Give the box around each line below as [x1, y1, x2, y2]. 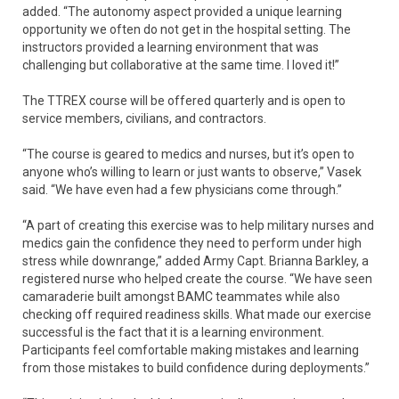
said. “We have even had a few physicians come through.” [22, 183, 342, 198]
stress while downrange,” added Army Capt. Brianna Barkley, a [22, 254, 369, 269]
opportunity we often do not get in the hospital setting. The [22, 22, 351, 37]
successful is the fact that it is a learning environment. [22, 325, 324, 340]
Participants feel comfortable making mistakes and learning [22, 343, 359, 358]
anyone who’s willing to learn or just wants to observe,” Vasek [22, 165, 362, 180]
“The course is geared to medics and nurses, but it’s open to [22, 147, 354, 162]
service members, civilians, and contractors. [22, 111, 266, 126]
